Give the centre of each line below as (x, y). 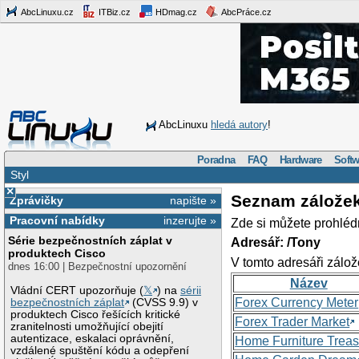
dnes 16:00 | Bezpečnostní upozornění (98, 267)
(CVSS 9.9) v (164, 302)
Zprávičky (36, 200)
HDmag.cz (175, 12)
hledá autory (239, 125)
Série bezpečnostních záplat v (91, 241)
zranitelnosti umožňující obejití (87, 326)
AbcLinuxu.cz (46, 12)
